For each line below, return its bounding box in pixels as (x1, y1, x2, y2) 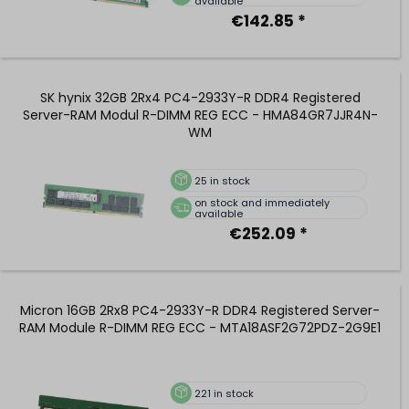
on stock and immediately (194, 194, 330, 210)
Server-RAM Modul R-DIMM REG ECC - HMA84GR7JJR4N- (22, 106, 378, 125)
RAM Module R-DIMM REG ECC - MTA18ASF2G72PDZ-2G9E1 (19, 319, 381, 338)
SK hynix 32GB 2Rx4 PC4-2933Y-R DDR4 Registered (39, 89, 361, 108)
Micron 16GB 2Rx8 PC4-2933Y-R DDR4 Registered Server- (20, 301, 380, 320)
